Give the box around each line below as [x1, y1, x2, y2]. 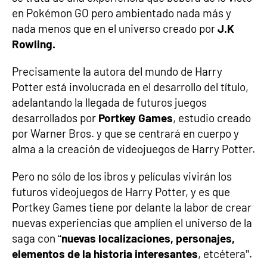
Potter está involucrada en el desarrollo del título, [12, 80, 249, 94]
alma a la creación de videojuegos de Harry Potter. [12, 142, 255, 156]
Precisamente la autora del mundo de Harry [12, 64, 222, 78]
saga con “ [12, 231, 61, 245]
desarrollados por [12, 111, 98, 125]
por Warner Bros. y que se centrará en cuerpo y [12, 126, 239, 140]
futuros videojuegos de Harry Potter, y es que [12, 185, 230, 198]
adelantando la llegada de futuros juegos [12, 95, 207, 109]
